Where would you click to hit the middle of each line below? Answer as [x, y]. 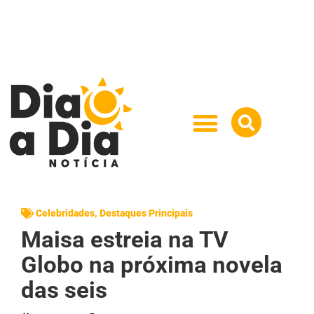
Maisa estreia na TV [125, 239]
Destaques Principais [146, 213]
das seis [64, 289]
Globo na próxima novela [152, 264]
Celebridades [65, 213]
